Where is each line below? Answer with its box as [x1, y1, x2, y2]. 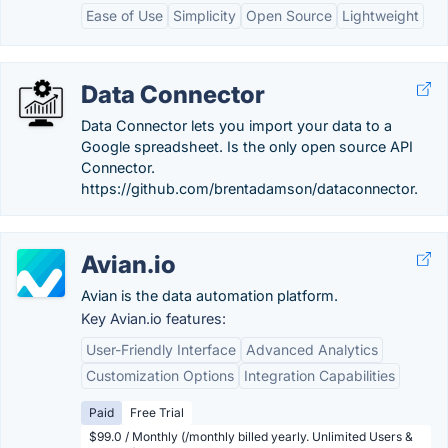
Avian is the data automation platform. [81, 287, 338, 304]
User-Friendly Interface [86, 341, 236, 358]
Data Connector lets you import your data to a [81, 117, 392, 134]
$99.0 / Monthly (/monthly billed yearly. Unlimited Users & [89, 429, 413, 444]
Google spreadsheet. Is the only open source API [81, 138, 413, 155]
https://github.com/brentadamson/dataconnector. [81, 180, 418, 197]
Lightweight [342, 7, 419, 24]
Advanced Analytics [246, 341, 378, 358]
